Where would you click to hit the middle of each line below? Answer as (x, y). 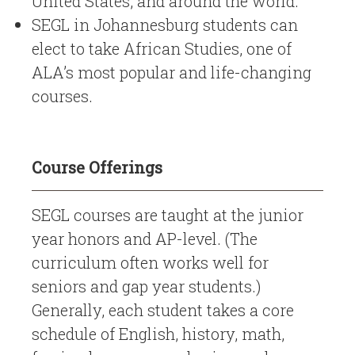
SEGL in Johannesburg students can (165, 25)
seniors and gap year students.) (146, 286)
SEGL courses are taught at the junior (168, 215)
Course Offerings (97, 167)
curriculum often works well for (150, 262)
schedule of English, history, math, (158, 334)
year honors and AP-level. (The (145, 239)
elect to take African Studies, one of (162, 48)
